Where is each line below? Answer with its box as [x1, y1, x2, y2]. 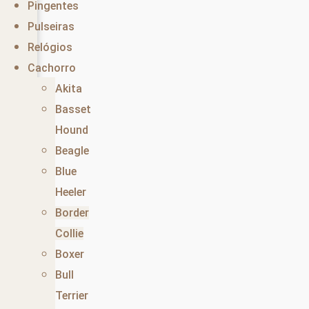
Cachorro [28, 61, 76, 75]
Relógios [28, 41, 72, 54]
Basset [55, 103, 91, 117]
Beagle [55, 144, 89, 158]
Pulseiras [28, 20, 74, 34]
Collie [55, 227, 83, 241]
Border [55, 206, 89, 220]
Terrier [55, 289, 88, 303]
